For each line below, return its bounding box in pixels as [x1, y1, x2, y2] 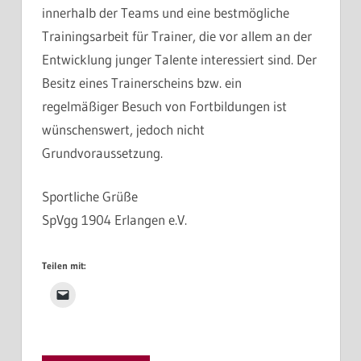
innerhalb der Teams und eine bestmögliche [42, 3, 289, 21]
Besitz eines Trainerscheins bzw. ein [42, 73, 242, 91]
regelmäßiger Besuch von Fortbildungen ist [42, 97, 287, 114]
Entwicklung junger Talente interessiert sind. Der [42, 50, 317, 68]
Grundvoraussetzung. [42, 143, 163, 161]
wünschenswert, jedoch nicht [42, 120, 205, 138]
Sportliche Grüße [42, 188, 138, 205]
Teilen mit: [42, 259, 86, 272]
